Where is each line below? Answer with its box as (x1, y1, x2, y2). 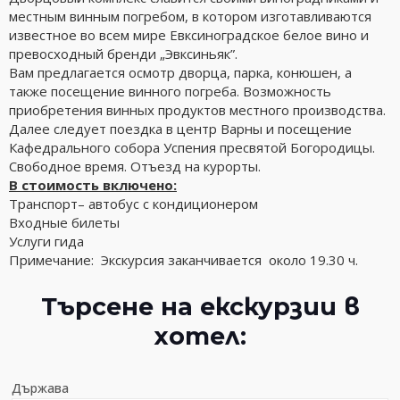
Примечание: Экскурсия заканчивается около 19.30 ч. (9, 251, 358, 269)
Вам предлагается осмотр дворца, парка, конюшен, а (9, 63, 352, 81)
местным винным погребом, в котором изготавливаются (9, 7, 371, 25)
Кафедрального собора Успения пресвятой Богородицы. (9, 138, 375, 156)
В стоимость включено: (9, 176, 177, 194)
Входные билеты (9, 213, 120, 231)
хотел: (154, 321, 246, 351)
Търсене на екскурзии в (40, 292, 360, 321)
